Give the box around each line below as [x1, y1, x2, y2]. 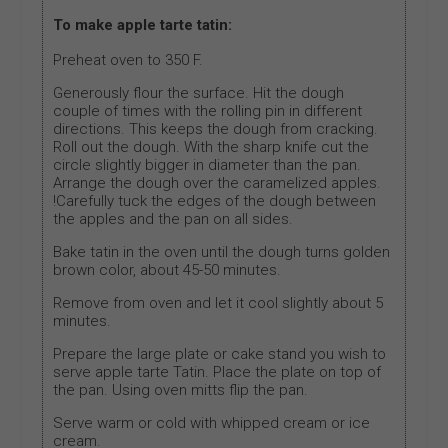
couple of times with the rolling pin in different [53, 102, 363, 121]
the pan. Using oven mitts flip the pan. [53, 381, 309, 400]
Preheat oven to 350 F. [53, 51, 204, 70]
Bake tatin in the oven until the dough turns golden [53, 243, 391, 262]
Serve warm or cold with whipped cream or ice [53, 414, 371, 433]
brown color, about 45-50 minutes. [53, 261, 282, 280]
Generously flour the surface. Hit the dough [53, 84, 345, 103]
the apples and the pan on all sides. [53, 210, 294, 229]
